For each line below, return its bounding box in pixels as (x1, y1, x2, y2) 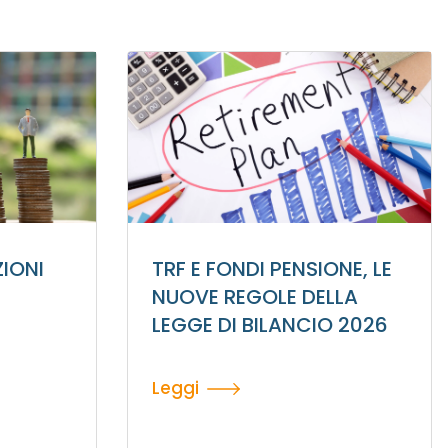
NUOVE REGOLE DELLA (151, 283, 358, 312)
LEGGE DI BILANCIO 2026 (151, 311, 388, 340)
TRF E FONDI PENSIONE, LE (151, 255, 392, 284)
